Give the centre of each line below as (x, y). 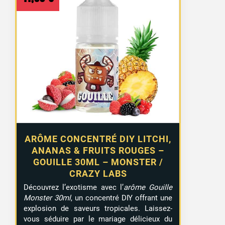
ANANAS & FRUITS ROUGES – (98, 150)
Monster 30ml (47, 198)
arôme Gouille (148, 187)
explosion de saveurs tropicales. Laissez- (98, 208)
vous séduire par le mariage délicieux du (98, 219)
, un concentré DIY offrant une (122, 198)
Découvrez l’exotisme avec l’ (74, 187)
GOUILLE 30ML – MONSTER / (98, 162)
